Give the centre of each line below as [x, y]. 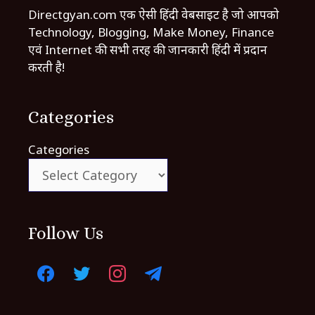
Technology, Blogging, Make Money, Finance [151, 32]
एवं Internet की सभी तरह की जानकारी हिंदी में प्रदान [148, 50]
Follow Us [66, 233]
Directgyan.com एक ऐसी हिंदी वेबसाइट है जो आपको [154, 15]
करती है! [46, 67]
